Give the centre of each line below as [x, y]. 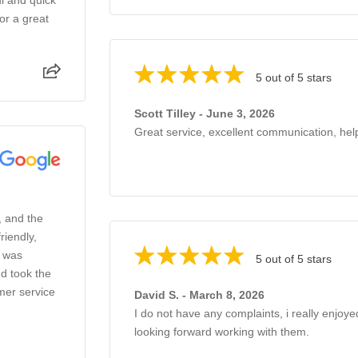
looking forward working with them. [222, 331]
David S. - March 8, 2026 [199, 294]
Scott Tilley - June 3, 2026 [205, 113]
